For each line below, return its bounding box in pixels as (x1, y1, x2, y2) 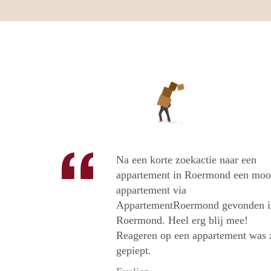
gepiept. (116, 244, 151, 257)
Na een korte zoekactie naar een (116, 154, 256, 166)
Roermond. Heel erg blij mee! (116, 214, 248, 227)
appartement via (116, 184, 186, 197)
